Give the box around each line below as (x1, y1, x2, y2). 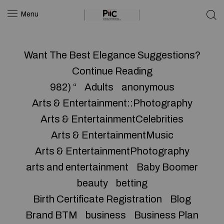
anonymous (121, 81, 174, 92)
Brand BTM (25, 209, 77, 220)
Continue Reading (71, 65, 152, 76)
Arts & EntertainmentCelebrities (40, 113, 183, 124)
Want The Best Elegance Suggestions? (23, 49, 200, 60)
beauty (76, 177, 108, 188)
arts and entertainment (26, 161, 128, 172)
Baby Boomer (136, 161, 198, 172)
